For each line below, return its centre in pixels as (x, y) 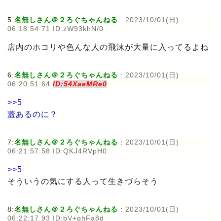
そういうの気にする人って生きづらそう (83, 181)
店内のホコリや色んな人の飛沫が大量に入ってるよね (108, 47)
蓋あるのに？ (33, 114)
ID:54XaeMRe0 (80, 84)
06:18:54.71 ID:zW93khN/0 (55, 28)
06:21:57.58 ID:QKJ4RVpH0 (57, 151)
